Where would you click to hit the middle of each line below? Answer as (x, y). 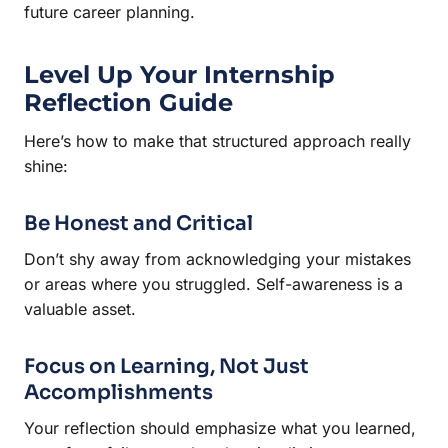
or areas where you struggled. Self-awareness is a (213, 283)
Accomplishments (118, 392)
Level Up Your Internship (179, 74)
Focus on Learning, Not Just (166, 366)
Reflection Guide (128, 102)
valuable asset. (80, 308)
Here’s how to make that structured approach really (217, 140)
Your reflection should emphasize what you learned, (220, 427)
